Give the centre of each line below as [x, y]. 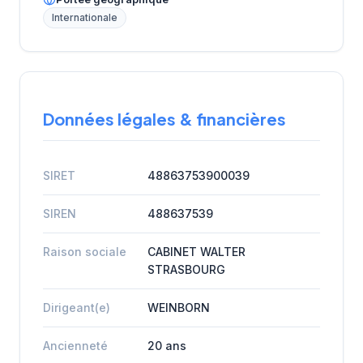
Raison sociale [85, 251]
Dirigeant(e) [77, 307]
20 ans [167, 345]
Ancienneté [75, 345]
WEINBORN [179, 307]
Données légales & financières [164, 118]
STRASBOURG [186, 269]
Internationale [85, 18]
